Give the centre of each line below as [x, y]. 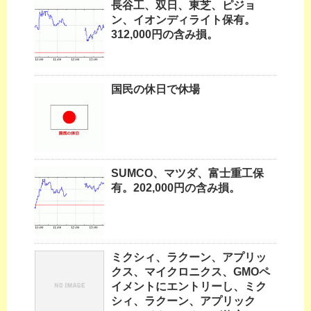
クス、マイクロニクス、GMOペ [191, 272]
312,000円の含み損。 [165, 35]
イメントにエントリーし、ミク [189, 287]
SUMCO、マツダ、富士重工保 [187, 174]
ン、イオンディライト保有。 [183, 20]
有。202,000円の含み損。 [176, 188]
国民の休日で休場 [155, 90]
